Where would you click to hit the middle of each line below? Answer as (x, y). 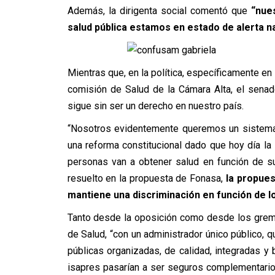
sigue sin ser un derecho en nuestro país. (155, 106)
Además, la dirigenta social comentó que (159, 11)
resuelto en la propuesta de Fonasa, (146, 178)
